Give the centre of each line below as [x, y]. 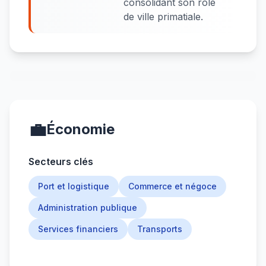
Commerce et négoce [172, 186]
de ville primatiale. [163, 17]
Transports [160, 229]
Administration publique [88, 208]
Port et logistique [74, 186]
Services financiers [78, 229]
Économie [80, 129]
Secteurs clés [61, 161]
